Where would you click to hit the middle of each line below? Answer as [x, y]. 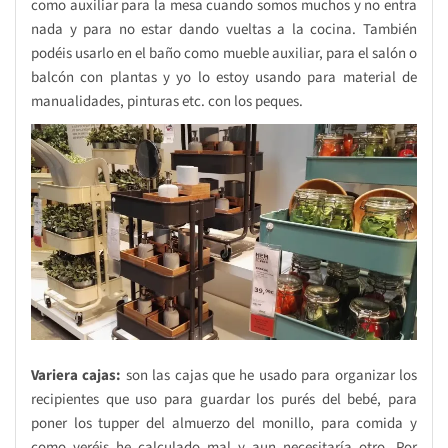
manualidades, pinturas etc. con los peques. [167, 101]
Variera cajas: [76, 376]
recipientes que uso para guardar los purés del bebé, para [224, 400]
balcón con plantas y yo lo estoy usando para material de [224, 77]
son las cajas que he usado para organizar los [269, 376]
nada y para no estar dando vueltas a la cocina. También [224, 29]
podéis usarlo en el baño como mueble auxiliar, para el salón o [224, 53]
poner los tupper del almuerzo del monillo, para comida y [224, 424]
